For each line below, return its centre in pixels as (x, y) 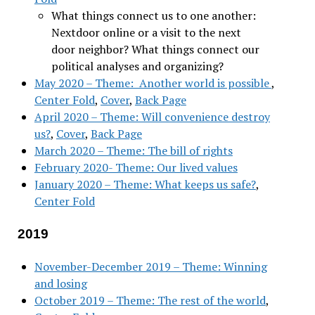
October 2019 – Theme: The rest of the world (150, 300)
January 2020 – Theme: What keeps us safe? (145, 184)
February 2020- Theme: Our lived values (136, 167)
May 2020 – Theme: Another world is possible (153, 83)
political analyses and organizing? (137, 66)
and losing (60, 283)
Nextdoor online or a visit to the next (146, 32)
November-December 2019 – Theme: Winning (150, 266)
